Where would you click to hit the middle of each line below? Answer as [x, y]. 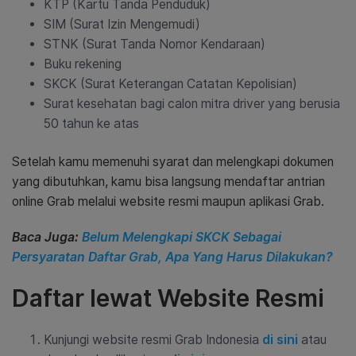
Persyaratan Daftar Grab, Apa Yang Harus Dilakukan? [172, 257]
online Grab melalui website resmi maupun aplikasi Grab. [168, 201]
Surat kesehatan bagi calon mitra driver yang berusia [192, 104]
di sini [280, 340]
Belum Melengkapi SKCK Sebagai [182, 237]
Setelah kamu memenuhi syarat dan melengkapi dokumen [173, 162]
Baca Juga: [47, 237]
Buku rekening [83, 64]
